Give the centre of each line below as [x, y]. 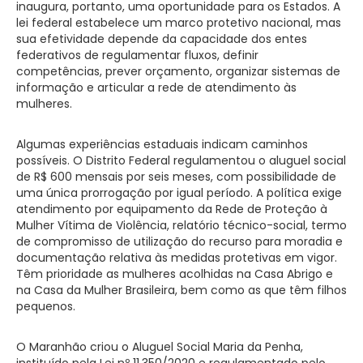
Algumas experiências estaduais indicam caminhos [162, 144]
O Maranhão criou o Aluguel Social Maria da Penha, [160, 346]
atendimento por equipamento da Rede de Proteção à [172, 209]
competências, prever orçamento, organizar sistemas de [178, 71]
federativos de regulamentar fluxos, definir [137, 55]
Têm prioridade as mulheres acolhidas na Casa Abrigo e [175, 273]
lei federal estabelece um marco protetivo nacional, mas [179, 22]
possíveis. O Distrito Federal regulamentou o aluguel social [181, 160]
